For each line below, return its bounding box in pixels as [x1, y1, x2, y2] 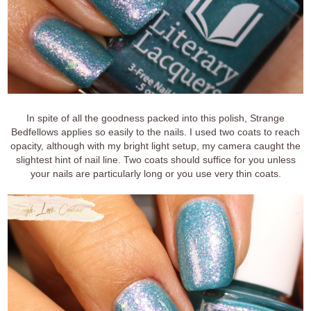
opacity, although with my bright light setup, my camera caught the [10, 140, 301, 152]
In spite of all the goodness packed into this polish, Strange [26, 112, 285, 124]
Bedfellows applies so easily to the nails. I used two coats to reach [11, 126, 300, 138]
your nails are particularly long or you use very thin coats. [30, 168, 281, 180]
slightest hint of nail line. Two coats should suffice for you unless [15, 154, 296, 166]
